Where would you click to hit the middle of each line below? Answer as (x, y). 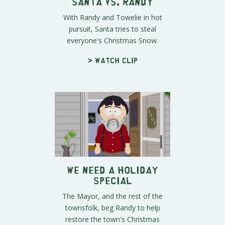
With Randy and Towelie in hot (113, 18)
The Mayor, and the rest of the (113, 196)
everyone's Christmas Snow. (113, 41)
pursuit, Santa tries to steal (113, 29)
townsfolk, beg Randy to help (113, 208)
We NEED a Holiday (113, 170)
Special (113, 180)
